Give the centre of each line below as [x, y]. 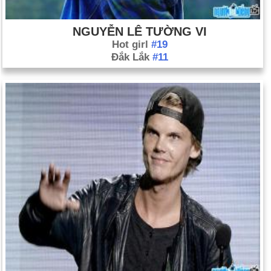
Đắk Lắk [132, 57]
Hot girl [131, 44]
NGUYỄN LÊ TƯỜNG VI [139, 31]
